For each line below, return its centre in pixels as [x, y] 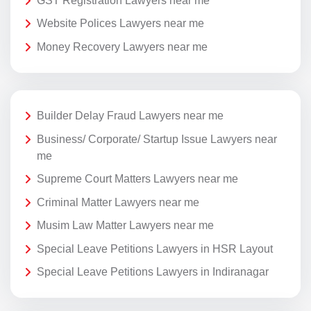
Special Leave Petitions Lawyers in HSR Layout [155, 249]
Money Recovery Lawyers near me [122, 47]
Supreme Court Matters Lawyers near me [137, 179]
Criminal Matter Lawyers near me [118, 202]
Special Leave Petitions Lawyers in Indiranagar [153, 272]
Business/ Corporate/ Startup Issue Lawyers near [157, 139]
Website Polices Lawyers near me [120, 24]
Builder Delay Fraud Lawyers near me [130, 115]
